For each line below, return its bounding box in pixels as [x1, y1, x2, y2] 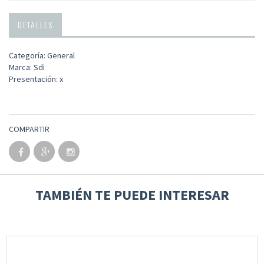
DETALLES [18, 18, 53, 31]
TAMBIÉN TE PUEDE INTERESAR [35, 186, 229, 204]
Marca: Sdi [9, 62, 45, 73]
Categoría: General [9, 50, 75, 61]
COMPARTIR [9, 124, 49, 135]
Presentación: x [9, 74, 63, 85]
